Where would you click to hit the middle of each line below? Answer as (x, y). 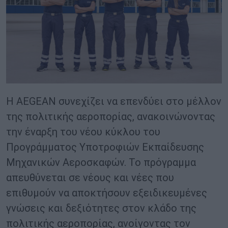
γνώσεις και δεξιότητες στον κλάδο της (101, 208)
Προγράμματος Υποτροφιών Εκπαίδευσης (105, 147)
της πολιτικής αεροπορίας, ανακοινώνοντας (111, 117)
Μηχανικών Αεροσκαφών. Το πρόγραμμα (101, 163)
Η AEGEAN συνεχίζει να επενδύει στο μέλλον (114, 102)
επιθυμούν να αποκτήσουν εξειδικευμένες (107, 193)
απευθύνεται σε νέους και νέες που (90, 178)
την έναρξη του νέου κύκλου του (83, 132)
